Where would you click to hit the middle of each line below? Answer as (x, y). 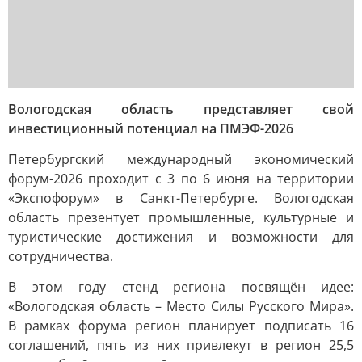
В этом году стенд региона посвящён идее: (181, 287)
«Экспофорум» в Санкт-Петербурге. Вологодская (181, 198)
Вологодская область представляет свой (181, 109)
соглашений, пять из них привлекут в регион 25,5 (181, 345)
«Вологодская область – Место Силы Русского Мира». (181, 306)
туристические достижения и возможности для (181, 237)
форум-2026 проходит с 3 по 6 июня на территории (181, 179)
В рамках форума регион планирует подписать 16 (181, 326)
